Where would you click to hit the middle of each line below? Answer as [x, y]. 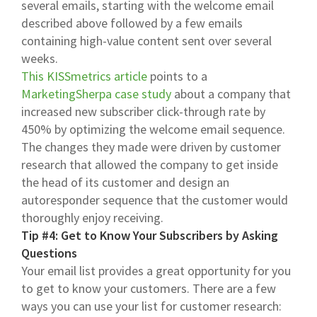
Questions [49, 253]
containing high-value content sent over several [146, 40]
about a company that [231, 93]
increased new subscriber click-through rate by [143, 111]
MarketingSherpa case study [96, 93]
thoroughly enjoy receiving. [92, 217]
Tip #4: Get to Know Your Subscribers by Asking [150, 235]
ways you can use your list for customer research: [151, 306]
